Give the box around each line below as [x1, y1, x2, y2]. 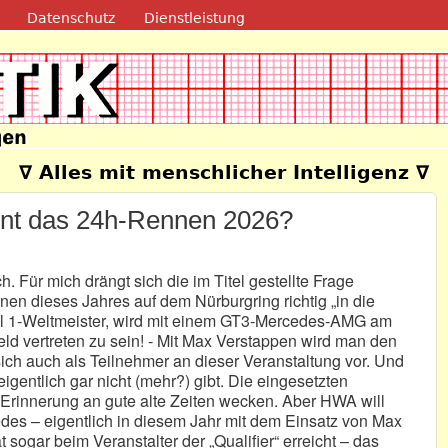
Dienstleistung [144, 9, 246, 26]
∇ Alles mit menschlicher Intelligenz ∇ [19, 161, 429, 185]
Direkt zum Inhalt [128, 7, 239, 24]
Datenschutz [26, 9, 115, 26]
